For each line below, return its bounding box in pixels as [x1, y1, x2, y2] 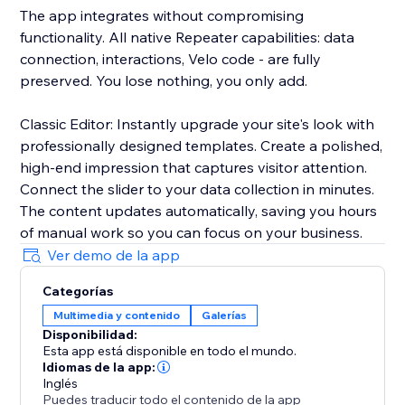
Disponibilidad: [42, 326, 138, 344]
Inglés [42, 375, 79, 392]
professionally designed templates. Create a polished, [20, 137, 383, 155]
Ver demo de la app [47, 246, 181, 265]
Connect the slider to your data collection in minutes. [20, 180, 375, 199]
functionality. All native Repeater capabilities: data [20, 28, 355, 47]
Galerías [202, 308, 248, 323]
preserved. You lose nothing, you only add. [20, 71, 308, 90]
